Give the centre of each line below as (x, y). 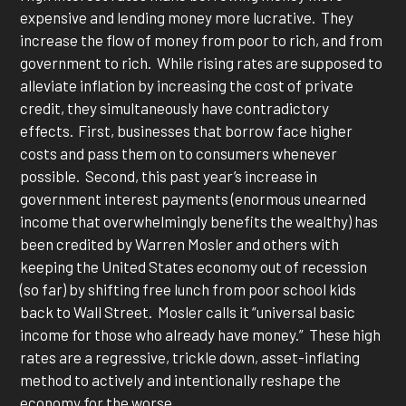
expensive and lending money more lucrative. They (187, 18)
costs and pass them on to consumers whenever (179, 154)
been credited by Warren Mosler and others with (180, 244)
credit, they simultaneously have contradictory (175, 108)
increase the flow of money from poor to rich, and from (202, 40)
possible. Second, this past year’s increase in (169, 176)
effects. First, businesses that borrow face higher (187, 131)
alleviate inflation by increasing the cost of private (187, 86)
